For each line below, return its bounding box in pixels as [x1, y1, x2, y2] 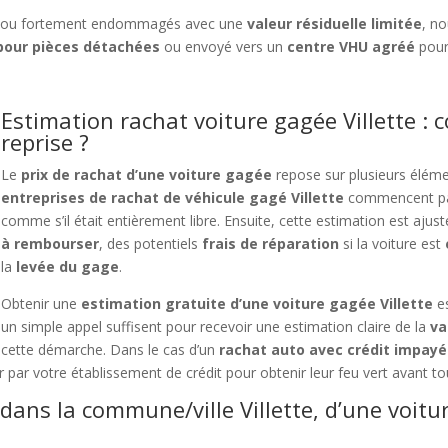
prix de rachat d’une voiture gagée [21, 165, 273, 185]
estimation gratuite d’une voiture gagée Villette [81, 294, 434, 314]
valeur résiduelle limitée [247, 14, 423, 34]
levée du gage [16, 257, 120, 277]
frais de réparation [202, 234, 340, 254]
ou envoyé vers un [160, 37, 288, 57]
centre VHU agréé [287, 37, 416, 57]
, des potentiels [99, 234, 203, 254]
